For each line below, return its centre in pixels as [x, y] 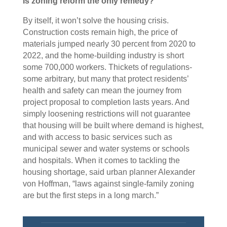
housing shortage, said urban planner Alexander [109, 172]
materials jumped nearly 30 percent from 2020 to [109, 44]
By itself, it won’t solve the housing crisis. [96, 21]
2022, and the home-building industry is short [103, 55]
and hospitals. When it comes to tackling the [101, 160]
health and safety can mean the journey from [102, 90]
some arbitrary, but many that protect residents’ [105, 79]
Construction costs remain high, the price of [100, 32]
